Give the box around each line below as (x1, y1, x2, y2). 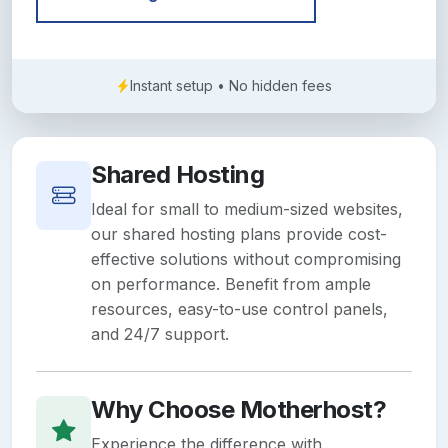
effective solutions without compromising (91, 249, 401, 270)
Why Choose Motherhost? (91, 395, 387, 425)
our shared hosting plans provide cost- (91, 224, 387, 245)
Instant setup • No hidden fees (130, 77, 332, 95)
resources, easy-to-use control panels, (91, 299, 388, 320)
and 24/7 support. (91, 324, 229, 345)
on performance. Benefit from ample (91, 274, 371, 295)
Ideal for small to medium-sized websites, (91, 199, 403, 220)
